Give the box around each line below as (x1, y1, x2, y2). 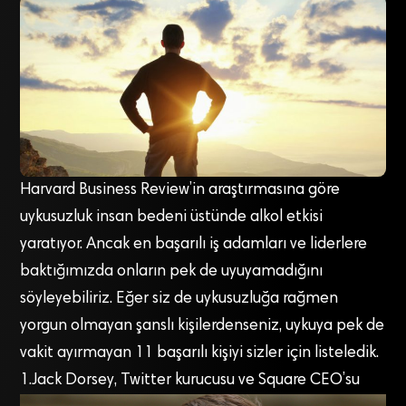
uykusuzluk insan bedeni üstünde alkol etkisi (20, 209, 324, 227)
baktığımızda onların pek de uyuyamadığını (20, 264, 324, 281)
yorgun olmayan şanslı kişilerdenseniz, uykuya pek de (20, 318, 385, 335)
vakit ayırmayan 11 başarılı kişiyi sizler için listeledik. (20, 345, 380, 362)
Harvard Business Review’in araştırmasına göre (20, 182, 341, 199)
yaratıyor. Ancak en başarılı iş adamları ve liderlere (20, 237, 368, 254)
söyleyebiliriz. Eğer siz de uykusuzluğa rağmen (20, 291, 339, 308)
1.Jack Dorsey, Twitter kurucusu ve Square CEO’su (20, 372, 361, 390)
